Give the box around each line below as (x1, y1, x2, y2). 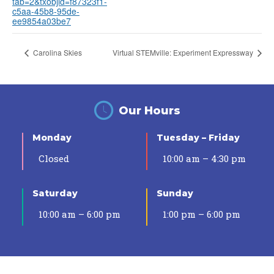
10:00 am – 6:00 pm (39, 208, 120, 221)
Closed (39, 152, 69, 165)
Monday (32, 132, 72, 144)
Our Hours (118, 103, 180, 117)
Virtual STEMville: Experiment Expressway (113, 47, 255, 58)
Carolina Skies (31, 47, 82, 58)
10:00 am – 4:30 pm (163, 152, 246, 165)
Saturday (32, 188, 78, 199)
